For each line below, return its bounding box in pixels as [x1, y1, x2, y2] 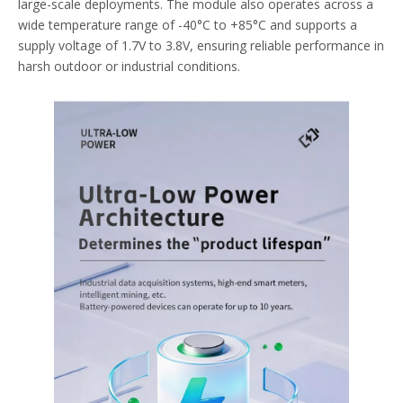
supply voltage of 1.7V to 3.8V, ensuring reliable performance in [18, 37, 384, 55]
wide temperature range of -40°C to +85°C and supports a [18, 16, 357, 34]
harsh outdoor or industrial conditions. [18, 58, 240, 76]
